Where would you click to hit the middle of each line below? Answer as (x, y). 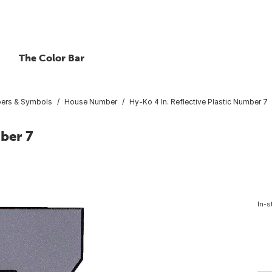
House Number (91, 101)
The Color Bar (52, 58)
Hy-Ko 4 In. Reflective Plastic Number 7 (199, 101)
